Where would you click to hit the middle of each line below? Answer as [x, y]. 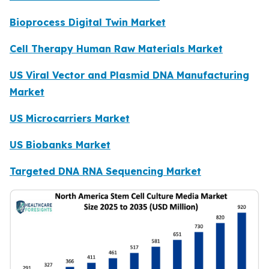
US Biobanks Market [60, 145]
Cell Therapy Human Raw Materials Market [116, 49]
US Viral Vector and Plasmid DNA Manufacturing [129, 75]
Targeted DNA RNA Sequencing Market [105, 171]
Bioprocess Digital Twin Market [88, 23]
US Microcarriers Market [70, 119]
